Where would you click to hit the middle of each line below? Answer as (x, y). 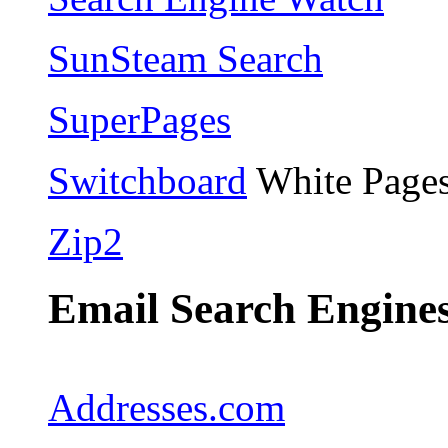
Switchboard (147, 180)
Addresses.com (166, 407)
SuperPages (139, 119)
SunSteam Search (185, 58)
